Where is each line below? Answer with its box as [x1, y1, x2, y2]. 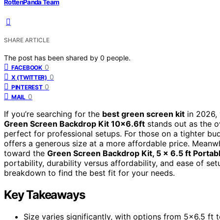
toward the [4, 148, 47, 158]
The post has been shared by [4, 53, 100, 62]
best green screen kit [102, 109, 185, 119]
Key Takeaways [4, 187, 85, 202]
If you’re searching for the [4, 109, 102, 119]
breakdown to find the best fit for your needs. [4, 167, 175, 178]
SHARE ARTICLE [4, 36, 50, 44]
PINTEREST [11, 83, 43, 91]
